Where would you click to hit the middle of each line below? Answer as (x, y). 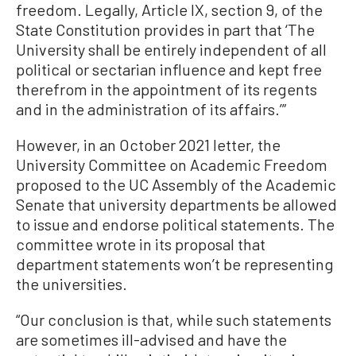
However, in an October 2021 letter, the (148, 144)
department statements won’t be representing (175, 263)
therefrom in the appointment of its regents (166, 89)
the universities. (72, 283)
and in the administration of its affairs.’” (151, 108)
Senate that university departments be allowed (176, 204)
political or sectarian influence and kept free (169, 69)
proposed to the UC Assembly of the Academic (176, 184)
